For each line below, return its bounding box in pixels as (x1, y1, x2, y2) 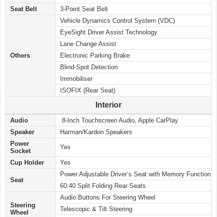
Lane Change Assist (60, 40, 116, 48)
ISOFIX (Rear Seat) (60, 87, 115, 94)
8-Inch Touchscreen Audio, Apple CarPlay (60, 117, 178, 124)
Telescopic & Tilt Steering (60, 205, 132, 213)
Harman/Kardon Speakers (60, 128, 132, 136)
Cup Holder (10, 159, 44, 167)
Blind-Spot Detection (60, 63, 118, 71)
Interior (95, 101, 122, 109)
